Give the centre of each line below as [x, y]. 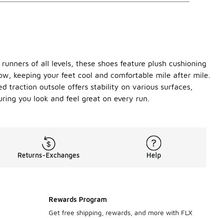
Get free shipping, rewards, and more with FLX [120, 212]
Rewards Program [78, 199]
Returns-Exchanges [49, 155]
